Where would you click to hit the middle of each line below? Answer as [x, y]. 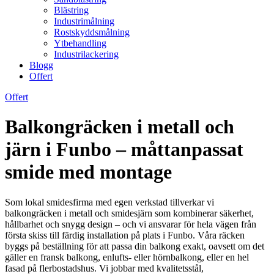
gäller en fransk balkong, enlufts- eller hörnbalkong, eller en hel [127, 257]
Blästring [71, 10]
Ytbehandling [80, 43]
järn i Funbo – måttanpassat [124, 150]
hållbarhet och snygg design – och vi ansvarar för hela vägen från [131, 224]
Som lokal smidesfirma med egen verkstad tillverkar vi [109, 202]
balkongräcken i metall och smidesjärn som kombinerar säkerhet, [129, 213]
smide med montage [88, 172]
